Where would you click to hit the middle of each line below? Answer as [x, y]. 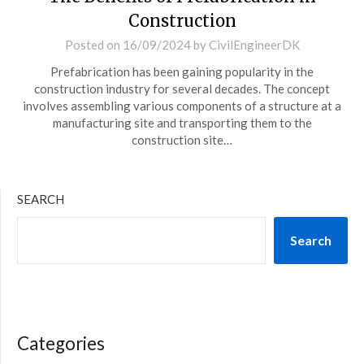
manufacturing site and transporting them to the [182, 123]
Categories [61, 343]
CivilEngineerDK [254, 45]
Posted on [93, 45]
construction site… [182, 140]
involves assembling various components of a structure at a [182, 106]
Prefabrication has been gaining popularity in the [182, 71]
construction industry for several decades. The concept [182, 89]
